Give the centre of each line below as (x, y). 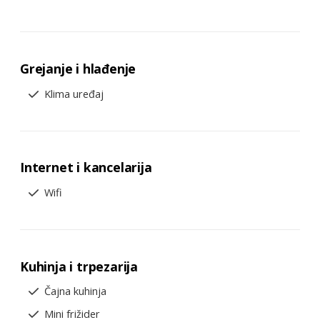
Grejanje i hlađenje (78, 68)
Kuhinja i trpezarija (79, 266)
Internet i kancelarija (86, 167)
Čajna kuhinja (75, 291)
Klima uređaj (74, 94)
